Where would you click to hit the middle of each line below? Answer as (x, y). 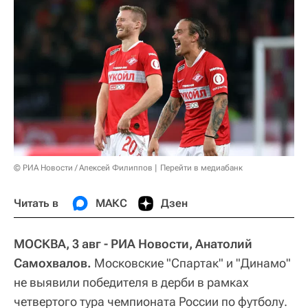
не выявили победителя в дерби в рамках (131, 283)
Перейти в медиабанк (201, 168)
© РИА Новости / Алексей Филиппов (83, 168)
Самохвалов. (53, 263)
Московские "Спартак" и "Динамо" (191, 263)
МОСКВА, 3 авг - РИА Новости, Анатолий (133, 244)
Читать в (36, 203)
